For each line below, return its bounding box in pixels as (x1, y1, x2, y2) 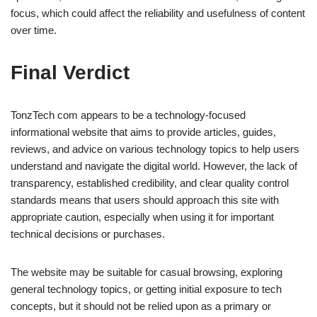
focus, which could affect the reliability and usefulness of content (11, 7, 305, 20)
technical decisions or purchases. (11, 228, 165, 241)
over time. (11, 24, 57, 37)
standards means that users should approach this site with (11, 194, 279, 207)
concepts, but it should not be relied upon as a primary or (11, 300, 271, 313)
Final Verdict (11, 62, 129, 84)
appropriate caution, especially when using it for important (11, 211, 274, 224)
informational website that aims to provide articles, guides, (11, 126, 276, 139)
